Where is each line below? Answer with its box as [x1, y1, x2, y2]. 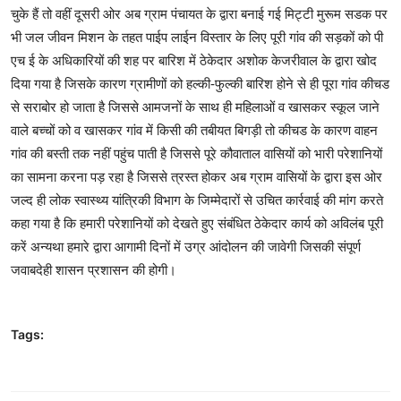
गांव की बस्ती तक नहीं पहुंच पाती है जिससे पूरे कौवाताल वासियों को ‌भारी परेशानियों [11, 145, 382, 161]
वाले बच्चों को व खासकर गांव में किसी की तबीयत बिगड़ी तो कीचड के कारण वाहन [11, 122, 378, 138]
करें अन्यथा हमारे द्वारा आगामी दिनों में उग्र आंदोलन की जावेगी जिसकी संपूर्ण [11, 238, 361, 254]
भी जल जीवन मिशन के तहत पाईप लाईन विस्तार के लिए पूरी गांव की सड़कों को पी [11, 29, 383, 45]
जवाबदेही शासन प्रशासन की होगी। [11, 261, 176, 277]
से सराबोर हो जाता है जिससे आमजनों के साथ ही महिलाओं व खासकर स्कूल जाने [11, 98, 380, 115]
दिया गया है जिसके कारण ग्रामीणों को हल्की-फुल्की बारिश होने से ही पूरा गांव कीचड [11, 75, 389, 91]
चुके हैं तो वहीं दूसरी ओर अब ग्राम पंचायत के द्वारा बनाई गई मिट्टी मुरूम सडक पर [11, 5, 388, 21]
